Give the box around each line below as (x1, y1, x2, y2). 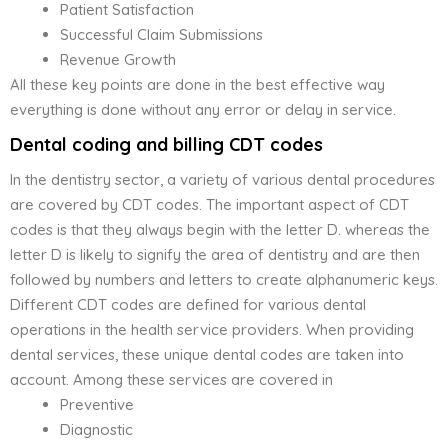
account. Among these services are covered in (10, 370, 333, 390)
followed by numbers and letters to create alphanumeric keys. (10, 270, 438, 290)
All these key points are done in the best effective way (10, 75, 385, 95)
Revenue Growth (60, 50, 176, 70)
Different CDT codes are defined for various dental (10, 295, 366, 315)
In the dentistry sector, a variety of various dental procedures (10, 170, 435, 190)
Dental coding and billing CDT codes (10, 133, 323, 157)
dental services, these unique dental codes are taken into (10, 345, 404, 365)
